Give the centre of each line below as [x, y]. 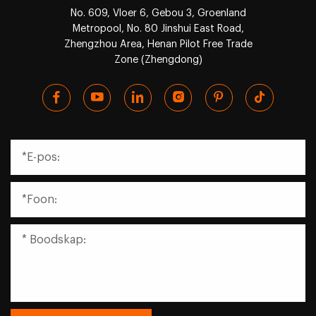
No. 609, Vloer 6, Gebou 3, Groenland [158, 13]
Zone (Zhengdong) [158, 60]
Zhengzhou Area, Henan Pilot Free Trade [158, 44]
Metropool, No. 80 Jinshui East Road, [158, 29]
